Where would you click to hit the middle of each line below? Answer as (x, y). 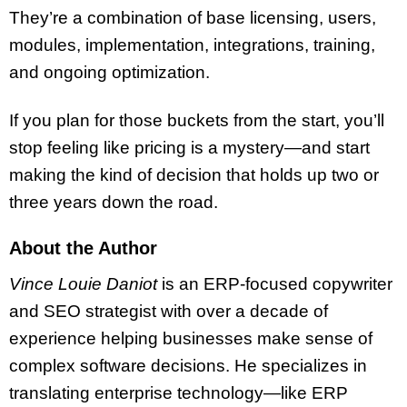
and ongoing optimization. (109, 73)
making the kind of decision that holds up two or (194, 174)
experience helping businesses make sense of (191, 338)
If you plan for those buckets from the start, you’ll (197, 120)
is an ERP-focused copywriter (275, 283)
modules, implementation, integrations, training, (192, 45)
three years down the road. (114, 202)
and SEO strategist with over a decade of (169, 311)
